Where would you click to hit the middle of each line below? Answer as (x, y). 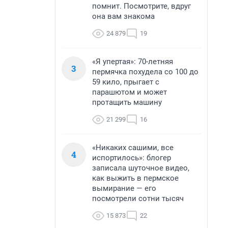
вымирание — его (124, 188)
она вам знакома (123, 16)
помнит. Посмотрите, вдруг (141, 6)
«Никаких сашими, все (133, 148)
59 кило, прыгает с (126, 82)
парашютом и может (130, 92)
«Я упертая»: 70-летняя (133, 62)
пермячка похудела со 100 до (145, 72)
